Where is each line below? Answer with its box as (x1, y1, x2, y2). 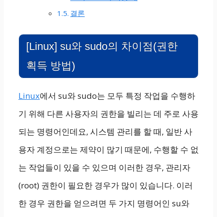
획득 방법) (26, 59, 75, 72)
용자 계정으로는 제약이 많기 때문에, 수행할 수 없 (18, 143, 199, 155)
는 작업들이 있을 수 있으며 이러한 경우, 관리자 (18, 161, 190, 173)
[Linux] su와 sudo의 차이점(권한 (26, 40, 178, 52)
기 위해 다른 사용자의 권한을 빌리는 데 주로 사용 (18, 108, 199, 119)
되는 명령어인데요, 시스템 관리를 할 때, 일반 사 (18, 125, 192, 137)
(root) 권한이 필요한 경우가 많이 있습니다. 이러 (18, 179, 193, 191)
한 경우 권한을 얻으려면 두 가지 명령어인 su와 (18, 197, 189, 209)
